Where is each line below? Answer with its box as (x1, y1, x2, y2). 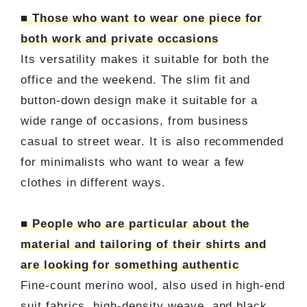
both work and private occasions (20, 32, 219, 45)
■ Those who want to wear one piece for (20, 11, 263, 25)
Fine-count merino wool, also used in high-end (20, 278, 286, 292)
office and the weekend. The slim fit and (20, 73, 251, 86)
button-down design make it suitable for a (20, 93, 258, 107)
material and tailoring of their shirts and (20, 237, 267, 251)
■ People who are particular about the (20, 217, 250, 230)
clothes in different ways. (20, 175, 166, 189)
